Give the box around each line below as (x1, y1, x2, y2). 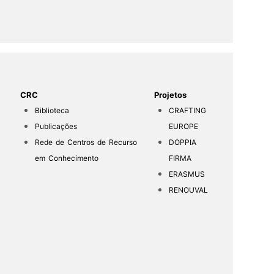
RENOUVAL (169, 185, 209, 195)
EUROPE (169, 122, 199, 131)
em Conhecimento (35, 154, 99, 163)
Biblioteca (35, 106, 70, 116)
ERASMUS (169, 169, 206, 179)
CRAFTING (169, 106, 207, 116)
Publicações (35, 122, 78, 131)
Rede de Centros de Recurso (35, 138, 138, 147)
